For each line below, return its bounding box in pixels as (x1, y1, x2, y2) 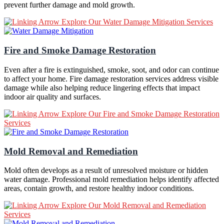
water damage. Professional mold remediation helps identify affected (4, 175, 219, 184)
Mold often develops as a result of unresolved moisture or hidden (4, 166, 208, 175)
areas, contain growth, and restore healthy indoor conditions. (4, 184, 194, 193)
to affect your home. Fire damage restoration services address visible (4, 74, 218, 83)
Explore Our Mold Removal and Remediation (59, 201, 206, 210)
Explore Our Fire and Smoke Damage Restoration (59, 109, 219, 118)
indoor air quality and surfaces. (4, 92, 101, 101)
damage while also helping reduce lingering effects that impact (4, 83, 200, 92)
